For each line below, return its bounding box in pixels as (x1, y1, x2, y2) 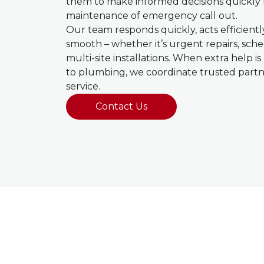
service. (66, 81, 100, 93)
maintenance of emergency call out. (66, 10, 237, 22)
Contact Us (95, 101, 147, 113)
